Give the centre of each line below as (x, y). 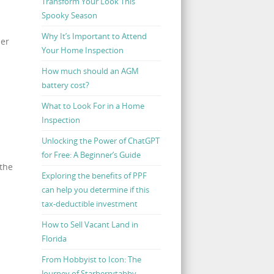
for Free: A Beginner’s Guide (91, 154)
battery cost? (65, 85)
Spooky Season (69, 15)
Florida (54, 238)
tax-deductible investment (89, 203)
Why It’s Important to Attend (94, 36)
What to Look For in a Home (93, 106)
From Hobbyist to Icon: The (91, 259)
